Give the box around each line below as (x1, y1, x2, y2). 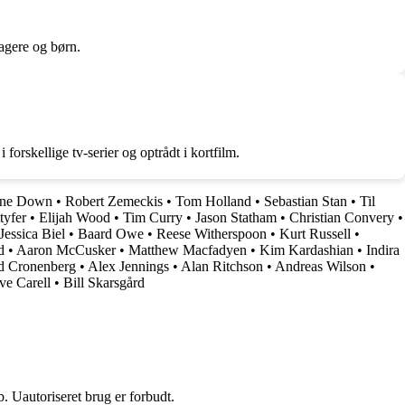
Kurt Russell (279, 226, 351, 242)
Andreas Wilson (275, 259, 366, 275)
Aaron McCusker (16, 242, 116, 259)
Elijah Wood (39, 210, 110, 226)
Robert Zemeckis (65, 193, 163, 210)
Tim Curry (123, 210, 183, 226)
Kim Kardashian (259, 242, 353, 259)
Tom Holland (175, 193, 251, 210)
